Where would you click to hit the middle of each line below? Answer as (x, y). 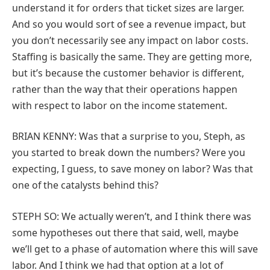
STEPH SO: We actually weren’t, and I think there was (132, 216)
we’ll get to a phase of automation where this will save (135, 249)
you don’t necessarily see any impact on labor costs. (130, 40)
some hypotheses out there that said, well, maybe (125, 232)
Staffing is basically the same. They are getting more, (132, 56)
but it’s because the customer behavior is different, (128, 73)
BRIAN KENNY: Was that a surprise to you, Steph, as (129, 137)
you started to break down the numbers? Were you (129, 153)
